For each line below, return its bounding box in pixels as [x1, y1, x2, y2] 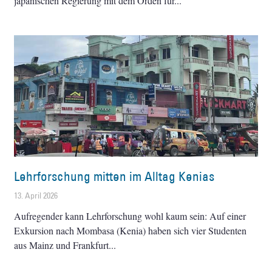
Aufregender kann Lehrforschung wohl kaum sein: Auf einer [14, 209, 246, 223]
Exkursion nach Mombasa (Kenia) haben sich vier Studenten [14, 224, 247, 237]
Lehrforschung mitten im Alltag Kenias [14, 168, 215, 185]
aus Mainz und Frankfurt [14, 239, 109, 252]
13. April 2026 [14, 190, 58, 202]
